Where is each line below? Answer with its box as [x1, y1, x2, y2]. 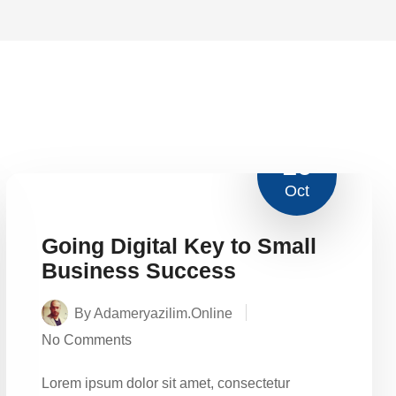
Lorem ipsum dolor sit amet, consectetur [42, 375, 290, 391]
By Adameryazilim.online [74, 305, 232, 321]
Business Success [42, 257, 236, 283]
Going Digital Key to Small [42, 232, 316, 258]
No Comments [42, 331, 132, 347]
